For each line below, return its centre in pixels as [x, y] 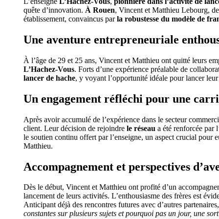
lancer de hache [49, 78]
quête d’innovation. [54, 10]
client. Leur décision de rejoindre [75, 128]
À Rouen [100, 10]
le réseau [141, 128]
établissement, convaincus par [70, 19]
